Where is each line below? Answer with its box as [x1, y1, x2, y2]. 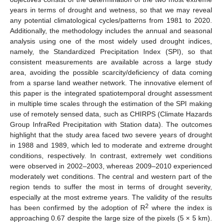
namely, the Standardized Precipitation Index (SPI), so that [10, 47, 212, 55]
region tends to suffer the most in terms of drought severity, [10, 182, 212, 191]
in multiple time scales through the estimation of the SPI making [10, 99, 212, 108]
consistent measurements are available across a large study [10, 57, 212, 66]
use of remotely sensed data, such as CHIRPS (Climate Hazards [10, 110, 212, 118]
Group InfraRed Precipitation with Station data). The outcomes [10, 120, 212, 128]
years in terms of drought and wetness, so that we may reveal [10, 5, 212, 14]
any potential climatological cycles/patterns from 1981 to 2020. [10, 16, 212, 24]
